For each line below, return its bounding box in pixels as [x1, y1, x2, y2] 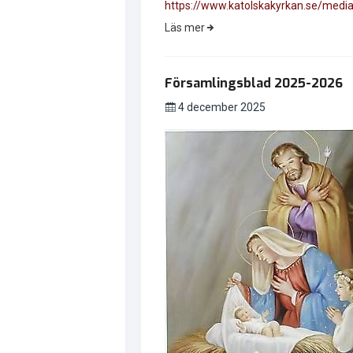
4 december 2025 [175, 100, 266, 113]
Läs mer [164, 20, 205, 34]
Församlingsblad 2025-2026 [164, 74, 343, 91]
